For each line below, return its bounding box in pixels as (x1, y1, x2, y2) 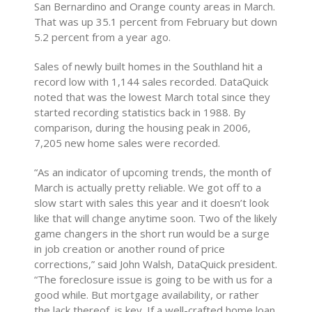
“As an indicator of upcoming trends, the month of (34, 165, 272, 179)
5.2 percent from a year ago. (34, 30, 171, 44)
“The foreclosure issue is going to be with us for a (34, 272, 273, 286)
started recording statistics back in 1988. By (34, 105, 247, 119)
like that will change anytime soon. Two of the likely (34, 211, 278, 225)
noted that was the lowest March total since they (34, 90, 271, 104)
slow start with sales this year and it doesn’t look (34, 196, 270, 210)
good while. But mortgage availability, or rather (34, 288, 260, 302)
